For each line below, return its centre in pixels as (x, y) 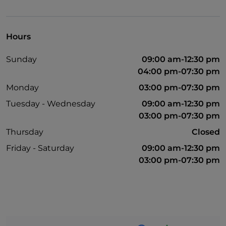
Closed (206, 132)
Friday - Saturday (40, 148)
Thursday (25, 132)
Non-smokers (43, 48)
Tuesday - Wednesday (51, 104)
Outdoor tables (46, 65)
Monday (22, 88)
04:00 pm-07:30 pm (179, 72)
